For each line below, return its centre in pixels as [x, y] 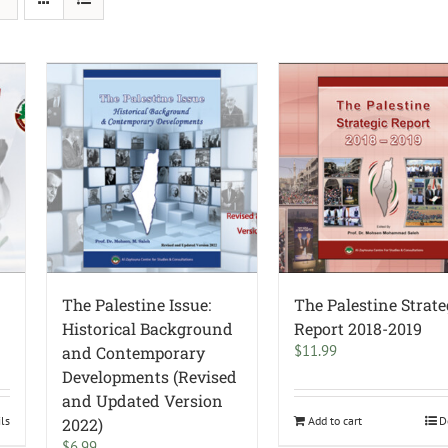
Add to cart [335, 421]
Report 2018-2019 [358, 329]
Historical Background [148, 329]
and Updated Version [143, 401]
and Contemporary [134, 353]
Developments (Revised [150, 377]
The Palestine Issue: [137, 305]
